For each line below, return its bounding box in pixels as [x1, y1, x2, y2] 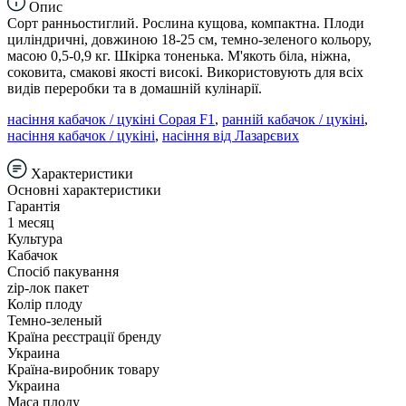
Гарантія [7, 198, 60, 214]
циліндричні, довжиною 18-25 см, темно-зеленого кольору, [7, 31, 372, 47]
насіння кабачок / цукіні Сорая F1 [7, 111, 215, 127]
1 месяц [7, 214, 54, 230]
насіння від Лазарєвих [162, 127, 299, 143]
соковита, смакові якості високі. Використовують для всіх [7, 63, 363, 80]
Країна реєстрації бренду [7, 328, 161, 344]
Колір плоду [7, 295, 82, 312]
